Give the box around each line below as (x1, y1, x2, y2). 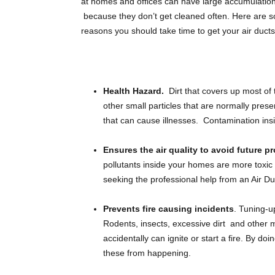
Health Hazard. (103, 86, 166, 96)
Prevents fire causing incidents (103, 204, 234, 214)
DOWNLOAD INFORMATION (131, 3, 236, 13)
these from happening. (103, 248, 191, 258)
